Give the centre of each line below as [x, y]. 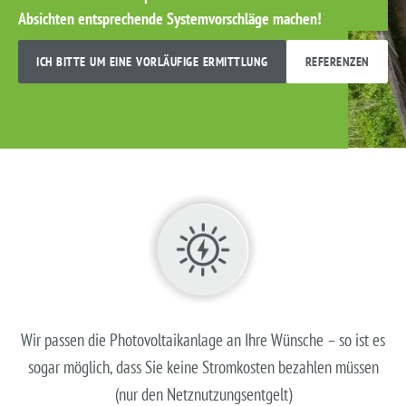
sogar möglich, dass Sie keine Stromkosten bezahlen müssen [203, 367]
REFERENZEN [337, 62]
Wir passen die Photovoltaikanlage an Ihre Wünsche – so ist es [203, 339]
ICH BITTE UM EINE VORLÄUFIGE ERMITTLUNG [152, 62]
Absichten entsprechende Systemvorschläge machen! [170, 19]
